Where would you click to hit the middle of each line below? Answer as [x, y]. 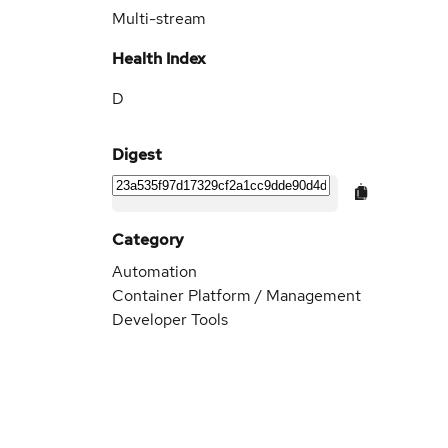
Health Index [159, 58]
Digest [137, 154]
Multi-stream [159, 18]
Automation [154, 271]
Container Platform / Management [236, 295]
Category [148, 239]
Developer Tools [170, 319]
